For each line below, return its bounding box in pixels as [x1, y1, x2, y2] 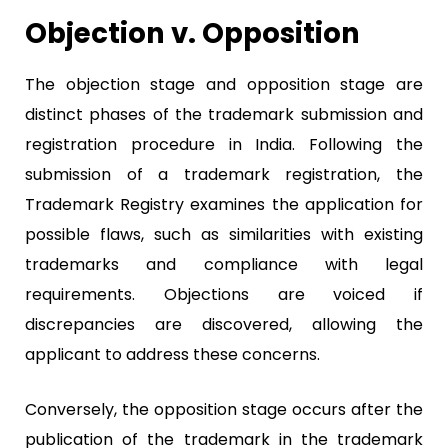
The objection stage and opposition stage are [25, 72, 423, 96]
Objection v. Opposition [25, 13, 360, 53]
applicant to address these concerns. [25, 342, 320, 366]
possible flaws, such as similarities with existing [25, 222, 423, 246]
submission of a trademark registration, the [25, 162, 423, 186]
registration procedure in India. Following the [25, 132, 423, 156]
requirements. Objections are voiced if [25, 282, 423, 306]
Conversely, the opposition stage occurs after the [25, 397, 423, 421]
